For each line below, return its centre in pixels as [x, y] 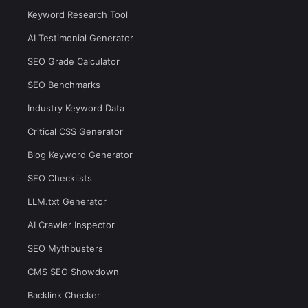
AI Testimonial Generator [80, 38]
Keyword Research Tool [78, 14]
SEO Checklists [60, 178]
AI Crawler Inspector [71, 225]
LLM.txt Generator [67, 201]
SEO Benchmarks [64, 85]
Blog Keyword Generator [80, 155]
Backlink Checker [64, 295]
